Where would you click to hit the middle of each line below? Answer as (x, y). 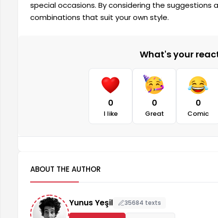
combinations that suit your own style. (100, 17)
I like (110, 113)
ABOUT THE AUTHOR (65, 169)
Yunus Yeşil (91, 203)
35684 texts (143, 202)
